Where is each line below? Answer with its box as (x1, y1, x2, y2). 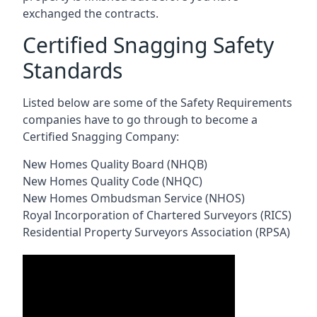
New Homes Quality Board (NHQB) (23, 156, 207, 172)
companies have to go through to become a (23, 111, 258, 127)
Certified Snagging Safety (23, 30, 274, 59)
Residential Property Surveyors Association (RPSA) (23, 224, 290, 240)
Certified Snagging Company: (23, 128, 179, 144)
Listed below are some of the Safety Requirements (23, 94, 292, 110)
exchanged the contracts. (23, 5, 158, 21)
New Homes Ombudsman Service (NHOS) (23, 190, 245, 206)
